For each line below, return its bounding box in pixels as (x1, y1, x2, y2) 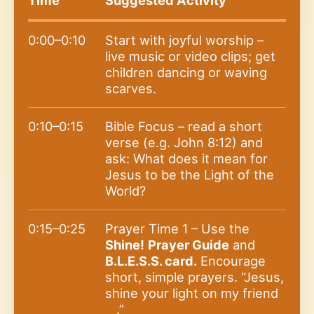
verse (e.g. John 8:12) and (105, 134, 263, 150)
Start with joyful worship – (105, 32, 264, 48)
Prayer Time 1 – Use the (105, 220, 250, 236)
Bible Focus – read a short (105, 118, 262, 134)
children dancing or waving (105, 64, 267, 80)
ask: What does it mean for (105, 150, 268, 166)
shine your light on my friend (105, 285, 278, 301)
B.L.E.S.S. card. (105, 252, 197, 268)
